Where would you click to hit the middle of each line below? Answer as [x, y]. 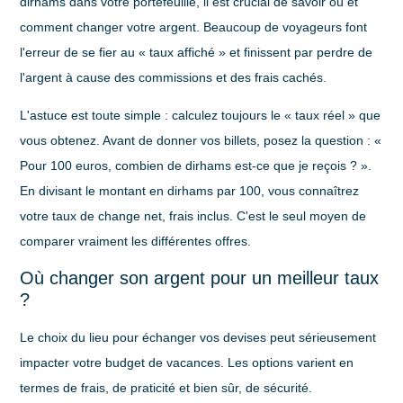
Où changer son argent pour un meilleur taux [200, 278]
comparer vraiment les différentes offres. [136, 242]
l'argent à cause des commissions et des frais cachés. [174, 77]
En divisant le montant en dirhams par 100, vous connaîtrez [190, 191]
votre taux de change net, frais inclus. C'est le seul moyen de [193, 216]
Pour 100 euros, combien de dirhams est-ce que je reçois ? [189, 166]
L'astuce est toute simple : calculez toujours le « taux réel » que [201, 116]
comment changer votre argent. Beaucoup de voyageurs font [194, 27]
